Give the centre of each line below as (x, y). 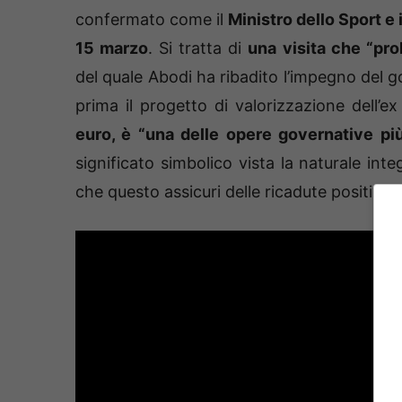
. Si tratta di (198, 48)
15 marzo (112, 48)
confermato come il (152, 19)
